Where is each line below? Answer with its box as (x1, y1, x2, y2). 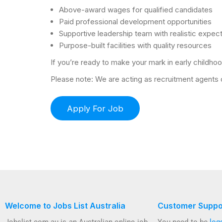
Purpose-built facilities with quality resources (59, 40, 212, 50)
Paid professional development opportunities (59, 16, 212, 26)
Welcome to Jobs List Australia (5, 201, 125, 211)
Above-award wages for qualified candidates (59, 4, 213, 14)
